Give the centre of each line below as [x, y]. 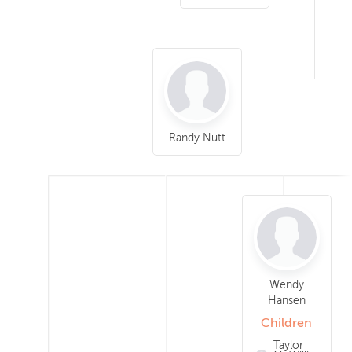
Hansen [286, 300]
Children [287, 323]
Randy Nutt [197, 138]
